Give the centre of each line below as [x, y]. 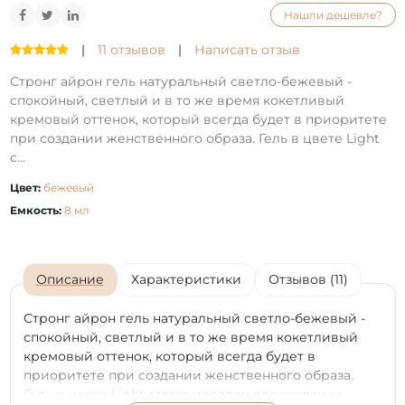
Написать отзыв [247, 49]
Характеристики [186, 279]
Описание [70, 279]
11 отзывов [131, 49]
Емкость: [35, 210]
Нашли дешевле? [333, 14]
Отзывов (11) [308, 279]
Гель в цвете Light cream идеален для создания [182, 394]
